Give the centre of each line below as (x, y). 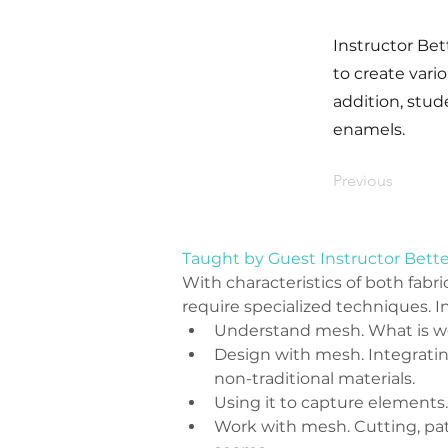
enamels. (369, 129)
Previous (363, 180)
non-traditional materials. (314, 378)
